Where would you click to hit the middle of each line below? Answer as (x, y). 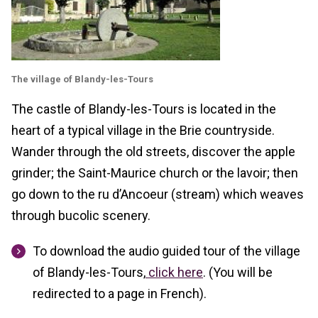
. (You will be (238, 273)
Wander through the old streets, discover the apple (153, 152)
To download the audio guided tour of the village (166, 251)
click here (174, 273)
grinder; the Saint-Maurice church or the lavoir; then (155, 173)
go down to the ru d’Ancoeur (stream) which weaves (158, 194)
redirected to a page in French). (120, 294)
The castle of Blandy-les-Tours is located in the (144, 109)
